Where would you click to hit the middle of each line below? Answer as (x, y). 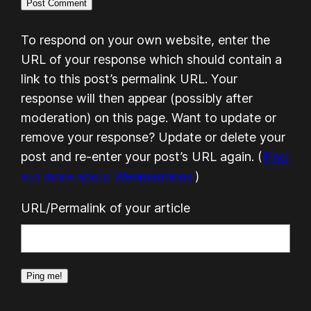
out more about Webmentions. (108, 176)
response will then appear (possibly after (137, 98)
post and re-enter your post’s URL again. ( (142, 156)
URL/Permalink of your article (106, 208)
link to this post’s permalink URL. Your (129, 78)
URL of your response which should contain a (152, 59)
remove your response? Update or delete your (153, 137)
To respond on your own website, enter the (146, 40)
